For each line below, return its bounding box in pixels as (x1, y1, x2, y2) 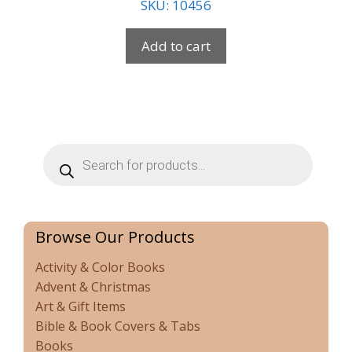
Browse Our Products (35, 226, 195, 248)
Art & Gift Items (35, 298, 126, 316)
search (42, 154, 83, 173)
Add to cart (141, 37, 211, 56)
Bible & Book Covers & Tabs (35, 317, 200, 335)
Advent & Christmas (35, 278, 151, 296)
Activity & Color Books (35, 258, 165, 277)
